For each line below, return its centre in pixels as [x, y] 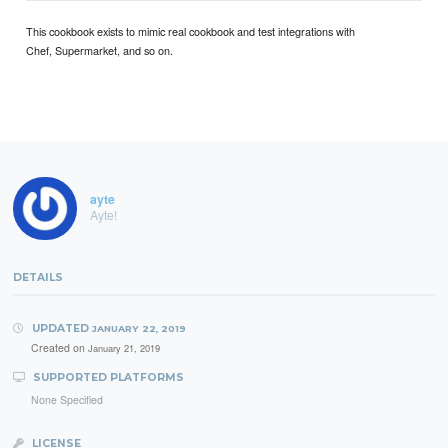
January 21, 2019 [123, 348]
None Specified [66, 400]
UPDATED [60, 328]
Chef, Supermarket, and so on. [100, 49]
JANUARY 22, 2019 [138, 328]
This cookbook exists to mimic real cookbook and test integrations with [191, 30]
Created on [59, 348]
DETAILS [38, 277]
